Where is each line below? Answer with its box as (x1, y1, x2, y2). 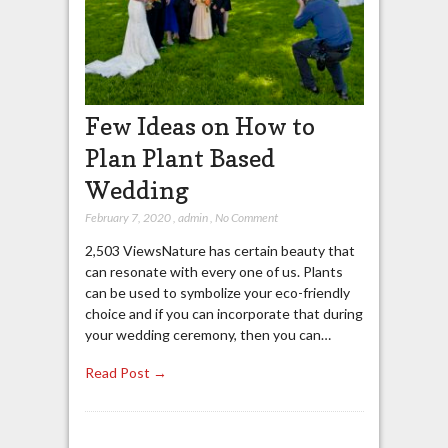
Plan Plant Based (84, 142, 275, 173)
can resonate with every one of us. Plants (84, 262, 343, 280)
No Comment (214, 209, 278, 225)
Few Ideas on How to (84, 110, 315, 141)
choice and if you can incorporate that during (84, 304, 363, 322)
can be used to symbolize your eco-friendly (84, 283, 350, 301)
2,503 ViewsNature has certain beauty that (84, 241, 355, 259)
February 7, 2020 (84, 209, 171, 225)
